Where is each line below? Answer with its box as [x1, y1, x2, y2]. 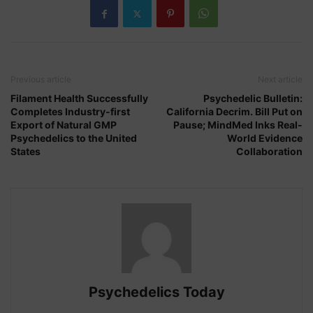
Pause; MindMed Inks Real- [173, 119, 303, 131]
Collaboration [236, 145, 303, 158]
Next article [258, 74, 303, 85]
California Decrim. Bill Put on [166, 105, 303, 118]
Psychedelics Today [88, 284, 225, 301]
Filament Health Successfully [10, 92, 148, 105]
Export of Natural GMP [10, 119, 117, 131]
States [10, 145, 41, 158]
